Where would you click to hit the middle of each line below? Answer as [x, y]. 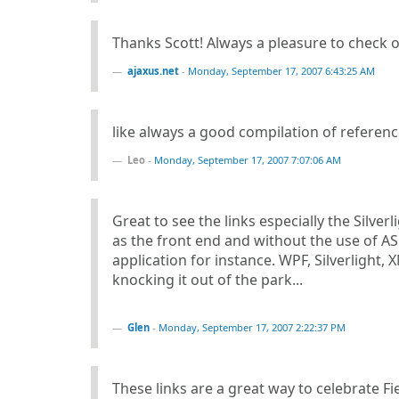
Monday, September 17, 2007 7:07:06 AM [248, 160]
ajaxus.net [153, 71]
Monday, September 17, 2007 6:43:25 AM [281, 71]
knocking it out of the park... [208, 280]
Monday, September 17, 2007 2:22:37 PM [252, 327]
